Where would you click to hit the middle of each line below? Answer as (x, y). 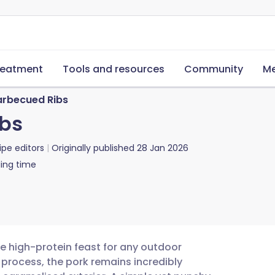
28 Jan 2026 (163, 148)
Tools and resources (114, 69)
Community (214, 69)
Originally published (93, 148)
